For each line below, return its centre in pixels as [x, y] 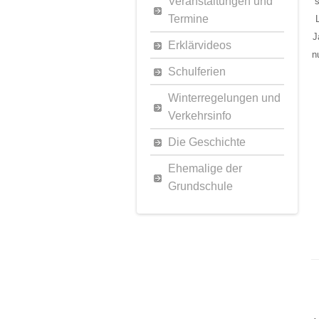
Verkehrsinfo [200, 116]
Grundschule [200, 186]
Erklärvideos [200, 45]
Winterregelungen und [224, 98]
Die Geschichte [207, 142]
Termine [188, 19]
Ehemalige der [205, 168]
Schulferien [197, 72]
